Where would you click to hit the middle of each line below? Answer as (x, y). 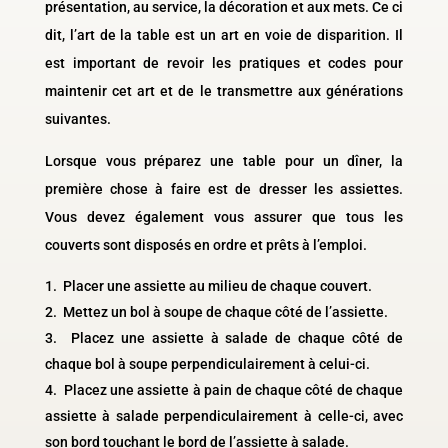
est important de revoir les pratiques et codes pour (224, 62)
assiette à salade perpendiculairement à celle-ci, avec (224, 415)
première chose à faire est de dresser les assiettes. (224, 188)
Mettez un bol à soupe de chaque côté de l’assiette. (223, 311)
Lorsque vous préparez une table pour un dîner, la (224, 160)
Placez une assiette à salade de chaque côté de (233, 337)
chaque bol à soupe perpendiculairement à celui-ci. (207, 363)
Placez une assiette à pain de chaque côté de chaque (232, 389)
